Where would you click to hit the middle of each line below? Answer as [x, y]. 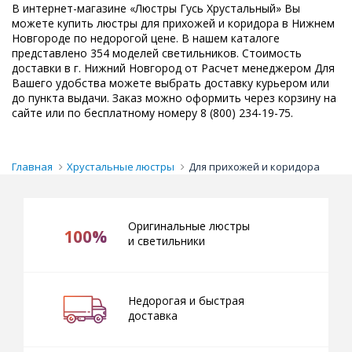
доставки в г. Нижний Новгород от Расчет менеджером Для [173, 68]
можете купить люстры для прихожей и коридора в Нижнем [173, 23]
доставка [153, 315]
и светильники [167, 240]
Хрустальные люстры [121, 166]
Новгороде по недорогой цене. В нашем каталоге [146, 38]
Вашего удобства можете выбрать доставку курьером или [170, 82]
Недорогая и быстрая [187, 300]
